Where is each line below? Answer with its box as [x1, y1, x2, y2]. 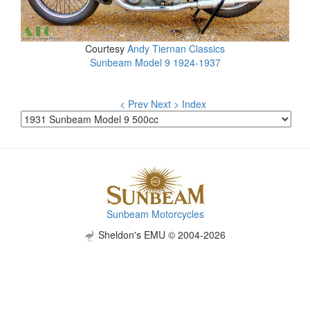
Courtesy [85, 42, 127, 55]
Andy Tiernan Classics [127, 42, 225, 55]
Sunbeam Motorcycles [106, 207, 204, 221]
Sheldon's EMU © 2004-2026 [95, 228, 226, 241]
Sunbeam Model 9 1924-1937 [89, 55, 221, 69]
